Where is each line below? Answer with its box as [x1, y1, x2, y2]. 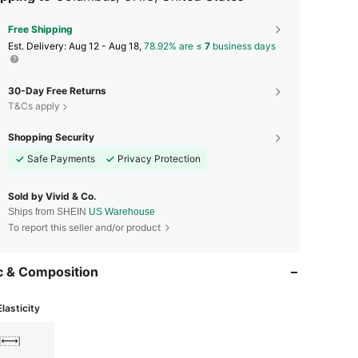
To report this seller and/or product [8, 221, 161, 234]
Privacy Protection [117, 153, 201, 165]
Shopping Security [8, 131, 94, 144]
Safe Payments [27, 153, 95, 165]
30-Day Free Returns [8, 85, 106, 97]
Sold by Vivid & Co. [8, 190, 97, 203]
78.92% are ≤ [144, 40, 205, 53]
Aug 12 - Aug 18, [69, 40, 144, 53]
